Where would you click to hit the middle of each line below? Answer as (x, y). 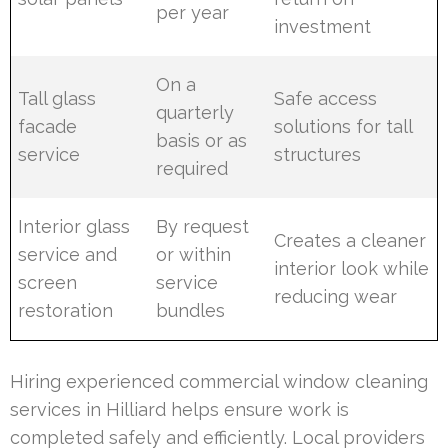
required (192, 168)
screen (48, 282)
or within (194, 254)
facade (48, 126)
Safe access (326, 98)
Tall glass (57, 98)
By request (203, 226)
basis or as (202, 140)
